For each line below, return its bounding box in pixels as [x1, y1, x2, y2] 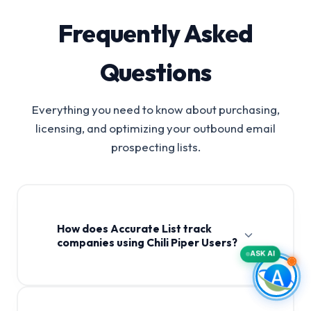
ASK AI [249, 248, 276, 258]
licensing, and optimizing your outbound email [35, 121, 276, 135]
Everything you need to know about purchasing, [31, 102, 280, 117]
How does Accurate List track [56, 221, 212, 235]
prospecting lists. [110, 140, 201, 154]
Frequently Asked [58, 18, 253, 49]
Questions [99, 57, 212, 87]
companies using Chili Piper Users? [56, 235, 237, 249]
